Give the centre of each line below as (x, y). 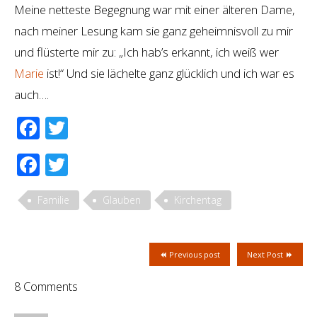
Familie (53, 200)
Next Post (266, 255)
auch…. (31, 94)
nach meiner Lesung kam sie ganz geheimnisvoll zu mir (154, 30)
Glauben (122, 200)
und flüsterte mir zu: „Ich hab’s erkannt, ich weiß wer (146, 52)
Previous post (194, 255)
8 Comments (46, 287)
